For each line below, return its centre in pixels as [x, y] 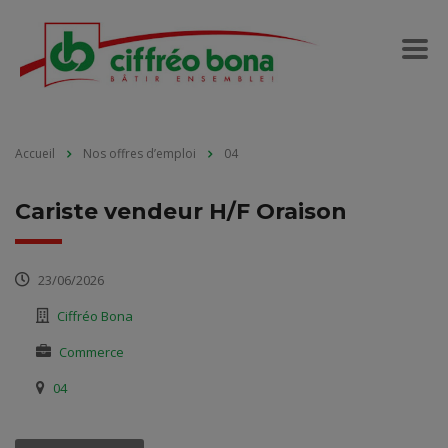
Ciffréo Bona [95, 316]
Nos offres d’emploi [139, 154]
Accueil [35, 154]
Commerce [91, 352]
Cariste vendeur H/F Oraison [181, 212]
